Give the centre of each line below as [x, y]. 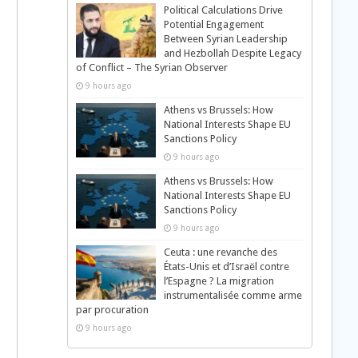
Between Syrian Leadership [225, 39]
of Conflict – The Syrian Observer [151, 68]
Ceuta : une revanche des [220, 252]
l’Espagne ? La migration [219, 281]
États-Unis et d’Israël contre [226, 267]
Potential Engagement [213, 24]
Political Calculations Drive [223, 10]
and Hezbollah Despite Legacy [232, 53]
